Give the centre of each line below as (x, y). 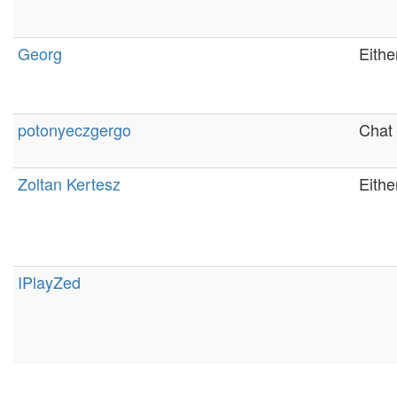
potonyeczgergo (74, 129)
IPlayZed (49, 282)
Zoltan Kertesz (69, 183)
